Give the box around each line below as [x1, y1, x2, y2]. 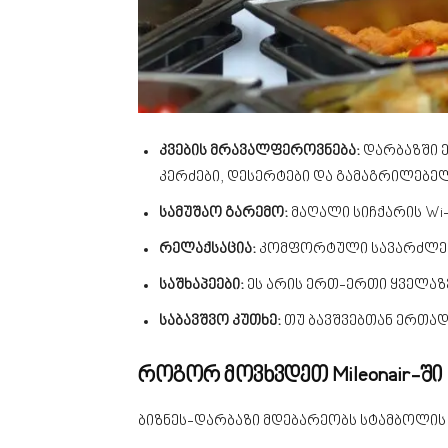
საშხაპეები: [159, 276, 244, 294]
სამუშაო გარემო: [159, 204, 288, 222]
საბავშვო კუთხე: [159, 312, 281, 330]
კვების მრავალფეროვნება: [159, 142, 360, 160]
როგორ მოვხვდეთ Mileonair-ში [138, 363, 443, 389]
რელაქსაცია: [159, 240, 256, 258]
